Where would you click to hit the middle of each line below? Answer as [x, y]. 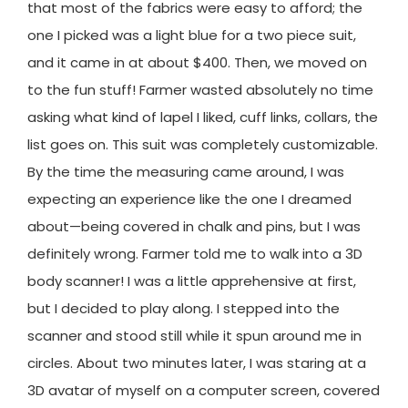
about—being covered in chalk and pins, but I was [194, 226]
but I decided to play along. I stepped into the [184, 308]
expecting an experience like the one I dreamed [189, 199]
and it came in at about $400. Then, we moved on [197, 62]
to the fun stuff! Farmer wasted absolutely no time [200, 89]
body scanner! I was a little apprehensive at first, [192, 280]
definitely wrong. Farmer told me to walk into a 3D [195, 253]
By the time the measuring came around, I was [186, 171]
